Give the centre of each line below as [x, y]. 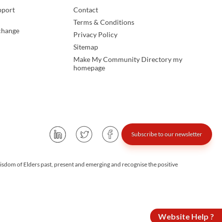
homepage [89, 68]
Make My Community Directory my [128, 59]
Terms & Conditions [104, 22]
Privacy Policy [96, 35]
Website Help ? [186, 216]
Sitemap [86, 47]
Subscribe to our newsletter [167, 134]
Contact [86, 10]
